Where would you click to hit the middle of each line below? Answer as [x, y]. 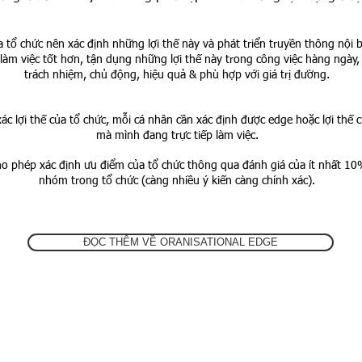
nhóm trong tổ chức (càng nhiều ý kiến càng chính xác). [177, 181]
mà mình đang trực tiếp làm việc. [177, 135]
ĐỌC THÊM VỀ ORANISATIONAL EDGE [181, 242]
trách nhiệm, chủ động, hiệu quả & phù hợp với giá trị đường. [177, 75]
